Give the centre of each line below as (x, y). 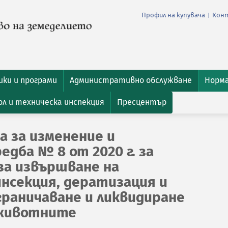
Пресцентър (142, 102)
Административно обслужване (131, 80)
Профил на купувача (173, 15)
